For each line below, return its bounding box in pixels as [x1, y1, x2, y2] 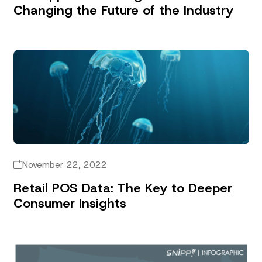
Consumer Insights [13, 194, 126, 212]
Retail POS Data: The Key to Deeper [13, 179, 232, 196]
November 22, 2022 [22, 158, 107, 171]
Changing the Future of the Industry [13, 2, 233, 19]
